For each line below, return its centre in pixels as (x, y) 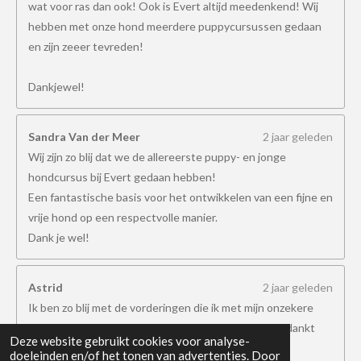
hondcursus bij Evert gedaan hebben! (122, 177)
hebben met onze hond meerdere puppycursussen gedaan (175, 26)
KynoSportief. (63, 348)
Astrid (46, 287)
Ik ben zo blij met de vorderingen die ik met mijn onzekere (171, 307)
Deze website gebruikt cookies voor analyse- (130, 341)
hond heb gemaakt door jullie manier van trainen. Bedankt (172, 328)
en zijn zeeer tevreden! (86, 46)
